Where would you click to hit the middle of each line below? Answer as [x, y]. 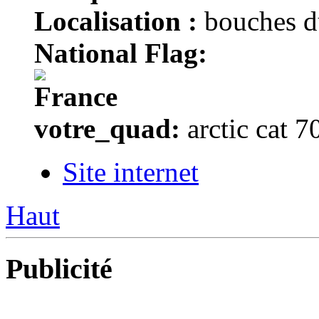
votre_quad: [107, 129]
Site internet [131, 172]
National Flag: [121, 53]
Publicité [59, 269]
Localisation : [116, 21]
